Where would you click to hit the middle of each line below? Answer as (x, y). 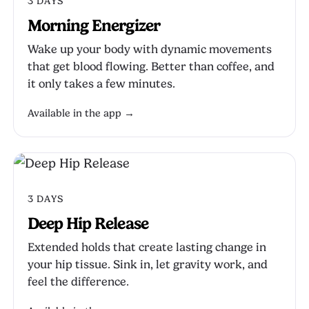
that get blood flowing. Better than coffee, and (151, 67)
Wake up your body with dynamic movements (150, 49)
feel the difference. (78, 282)
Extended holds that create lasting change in (147, 247)
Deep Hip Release (88, 223)
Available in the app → (81, 113)
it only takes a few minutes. (101, 84)
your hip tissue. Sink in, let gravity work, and (148, 265)
